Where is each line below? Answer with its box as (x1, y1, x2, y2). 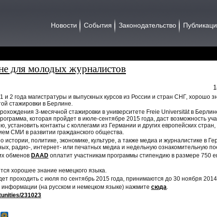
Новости (51, 21, 77, 29)
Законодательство (119, 21, 176, 29)
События (84, 21, 112, 29)
